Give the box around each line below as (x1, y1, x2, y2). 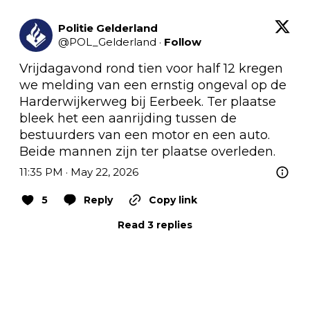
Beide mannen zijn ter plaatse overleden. (19, 143, 275, 159)
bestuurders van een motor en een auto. (19, 127, 270, 143)
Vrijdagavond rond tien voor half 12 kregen (19, 60, 283, 76)
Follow (164, 35, 201, 48)
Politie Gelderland (58, 21, 158, 35)
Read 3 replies (118, 218, 192, 231)
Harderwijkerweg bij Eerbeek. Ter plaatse (19, 93, 276, 109)
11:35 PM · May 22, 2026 (19, 165, 138, 179)
